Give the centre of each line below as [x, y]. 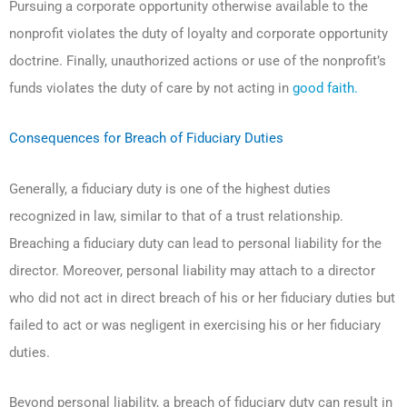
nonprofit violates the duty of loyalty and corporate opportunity [199, 33]
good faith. [325, 88]
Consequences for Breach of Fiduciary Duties [146, 139]
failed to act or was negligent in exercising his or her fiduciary [195, 325]
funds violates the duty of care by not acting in [151, 88]
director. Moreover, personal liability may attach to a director [192, 270]
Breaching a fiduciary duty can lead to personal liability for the [195, 243]
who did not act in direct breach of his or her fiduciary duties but [202, 298]
